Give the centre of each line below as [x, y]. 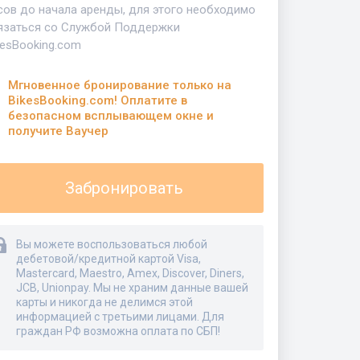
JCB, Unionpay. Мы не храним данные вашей [132, 288]
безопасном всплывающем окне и [111, 116]
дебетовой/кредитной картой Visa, [108, 259]
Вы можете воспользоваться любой [112, 244]
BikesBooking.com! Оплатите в [98, 100]
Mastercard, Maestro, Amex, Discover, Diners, [130, 273]
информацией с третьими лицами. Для [120, 317]
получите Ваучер [58, 131]
